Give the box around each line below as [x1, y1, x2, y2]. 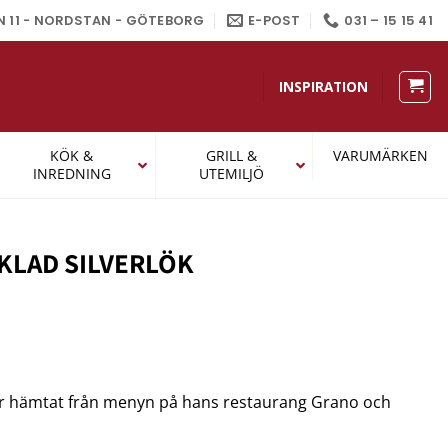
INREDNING [32, 164, 111, 183]
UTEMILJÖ [198, 164, 264, 183]
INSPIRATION [278, 77, 368, 96]
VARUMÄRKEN [333, 146, 428, 165]
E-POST [248, 11, 301, 29]
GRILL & [205, 146, 257, 165]
